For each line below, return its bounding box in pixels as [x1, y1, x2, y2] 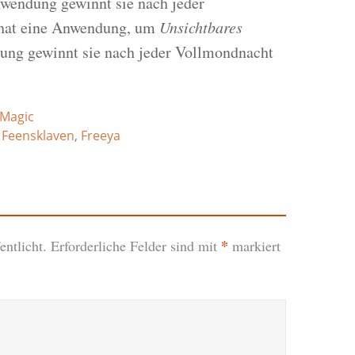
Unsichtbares [158, 17, 242, 38]
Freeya [80, 127, 120, 145]
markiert [227, 236, 281, 256]
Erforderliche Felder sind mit [50, 236, 221, 256]
